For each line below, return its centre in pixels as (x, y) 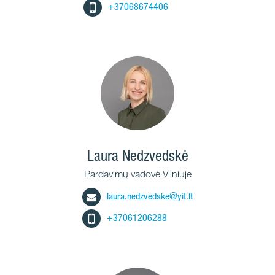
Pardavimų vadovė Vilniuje (137, 174)
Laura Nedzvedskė (137, 156)
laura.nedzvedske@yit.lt (150, 196)
